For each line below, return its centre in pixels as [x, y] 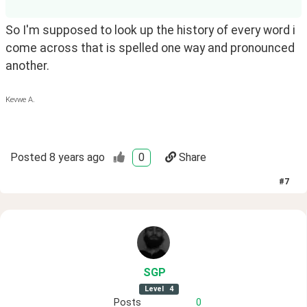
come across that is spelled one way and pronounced [150, 48]
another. [27, 66]
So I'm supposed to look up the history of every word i [150, 30]
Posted [28, 157]
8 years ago [77, 157]
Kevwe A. [20, 99]
